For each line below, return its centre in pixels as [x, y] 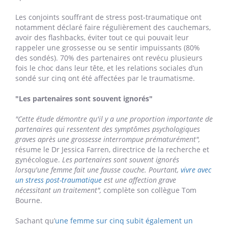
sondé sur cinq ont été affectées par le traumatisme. [105, 78]
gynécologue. [39, 160]
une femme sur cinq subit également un [124, 221]
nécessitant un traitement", [58, 190]
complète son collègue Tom [149, 190]
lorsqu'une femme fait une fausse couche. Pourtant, [98, 170]
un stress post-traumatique [59, 180]
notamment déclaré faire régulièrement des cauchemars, [113, 27]
